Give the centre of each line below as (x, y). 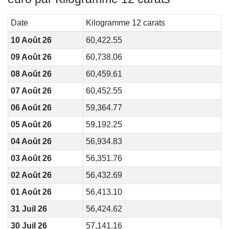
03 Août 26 (31, 158)
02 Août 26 (31, 175)
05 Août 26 (31, 124)
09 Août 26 (31, 57)
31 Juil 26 (29, 209)
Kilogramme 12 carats (125, 23)
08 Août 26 (31, 74)
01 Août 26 (31, 192)
